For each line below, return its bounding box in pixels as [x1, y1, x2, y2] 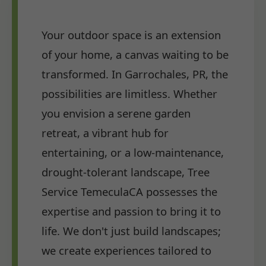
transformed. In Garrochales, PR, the [42, 66, 228, 81]
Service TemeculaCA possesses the [42, 183, 217, 199]
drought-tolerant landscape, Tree [42, 164, 210, 179]
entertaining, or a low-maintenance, [42, 144, 224, 160]
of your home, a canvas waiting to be [42, 46, 229, 62]
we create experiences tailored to [42, 242, 211, 258]
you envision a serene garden [42, 105, 191, 121]
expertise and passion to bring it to [42, 203, 221, 218]
